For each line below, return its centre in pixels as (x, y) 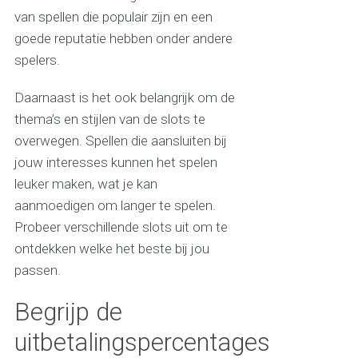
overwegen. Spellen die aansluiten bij (120, 141)
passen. (37, 270)
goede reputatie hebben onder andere (123, 39)
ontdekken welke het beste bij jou (111, 249)
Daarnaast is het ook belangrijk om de (124, 98)
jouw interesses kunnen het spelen (115, 163)
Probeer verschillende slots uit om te (121, 227)
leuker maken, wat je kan (86, 184)
